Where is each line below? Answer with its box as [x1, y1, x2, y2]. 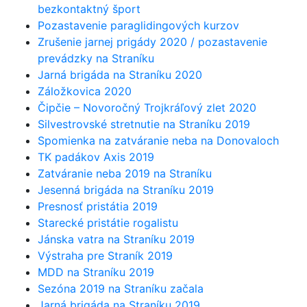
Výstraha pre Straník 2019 [38, 248, 173, 262]
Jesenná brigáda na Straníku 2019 [38, 182, 214, 197]
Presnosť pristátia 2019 [38, 199, 158, 213]
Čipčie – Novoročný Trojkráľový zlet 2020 [38, 100, 256, 114]
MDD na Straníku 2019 [38, 265, 154, 279]
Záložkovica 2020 [38, 84, 132, 98]
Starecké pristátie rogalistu [38, 215, 178, 230]
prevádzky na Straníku [38, 51, 154, 65]
